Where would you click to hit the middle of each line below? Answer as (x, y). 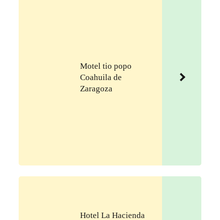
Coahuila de (101, 77)
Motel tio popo (106, 66)
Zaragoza (96, 88)
